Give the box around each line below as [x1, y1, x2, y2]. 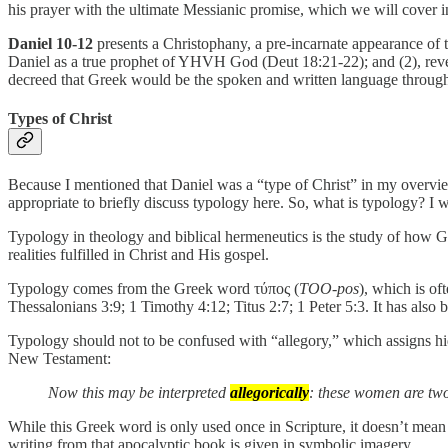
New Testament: [8, 350, 111, 368]
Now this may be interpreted [48, 384, 230, 402]
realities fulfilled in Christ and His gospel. [8, 246, 269, 264]
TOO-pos [299, 280, 359, 298]
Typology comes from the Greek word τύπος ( [8, 280, 299, 298]
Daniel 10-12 [8, 34, 93, 52]
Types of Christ [8, 109, 112, 127]
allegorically [230, 384, 309, 402]
